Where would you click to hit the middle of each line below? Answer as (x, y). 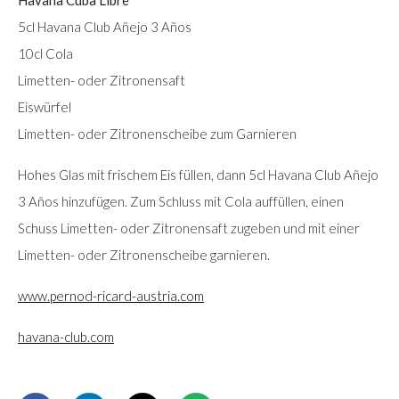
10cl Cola (45, 53)
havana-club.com (66, 336)
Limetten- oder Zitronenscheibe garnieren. (144, 254)
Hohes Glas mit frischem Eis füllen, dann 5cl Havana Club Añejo (198, 174)
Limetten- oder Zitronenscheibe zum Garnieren (157, 133)
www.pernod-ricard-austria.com (111, 295)
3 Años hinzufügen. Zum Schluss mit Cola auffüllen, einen (181, 201)
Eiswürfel (45, 106)
